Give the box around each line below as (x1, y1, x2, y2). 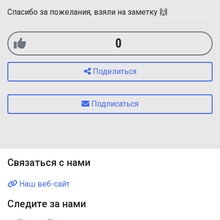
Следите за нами (7, 198, 86, 210)
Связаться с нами (7, 157, 90, 168)
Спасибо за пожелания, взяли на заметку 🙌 (7, 7, 167, 17)
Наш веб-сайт (17, 179, 70, 189)
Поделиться (92, 67, 137, 76)
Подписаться (91, 99, 138, 109)
